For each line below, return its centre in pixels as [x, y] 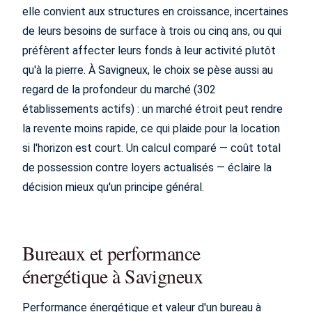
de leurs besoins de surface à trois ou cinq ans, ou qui [152, 31]
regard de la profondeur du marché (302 [119, 89]
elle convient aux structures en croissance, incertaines [155, 11]
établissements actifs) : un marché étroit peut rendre [153, 109]
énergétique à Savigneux [113, 276]
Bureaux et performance [111, 253]
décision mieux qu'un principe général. [113, 187]
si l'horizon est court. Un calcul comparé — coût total [151, 148]
